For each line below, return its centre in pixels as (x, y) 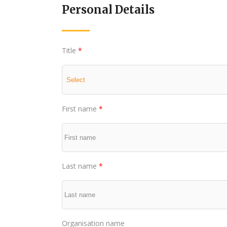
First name (80, 109)
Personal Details (108, 10)
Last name (80, 166)
